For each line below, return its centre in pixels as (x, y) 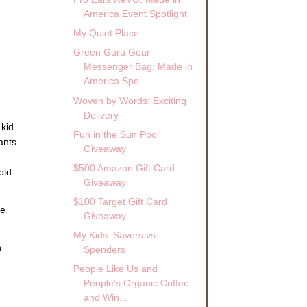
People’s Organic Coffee (136, 283)
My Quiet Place (106, 33)
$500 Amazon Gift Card (124, 168)
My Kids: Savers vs (114, 235)
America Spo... (115, 81)
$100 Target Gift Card (120, 201)
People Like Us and (115, 269)
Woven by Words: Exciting (130, 100)
